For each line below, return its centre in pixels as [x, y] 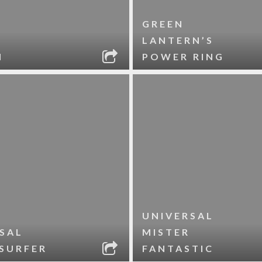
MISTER [166, 232]
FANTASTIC [178, 248]
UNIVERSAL [178, 216]
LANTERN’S [178, 40]
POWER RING [184, 56]
